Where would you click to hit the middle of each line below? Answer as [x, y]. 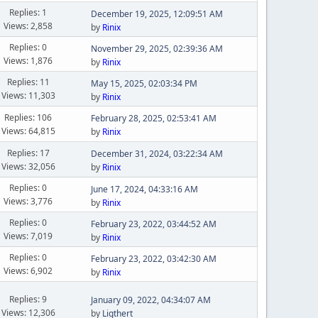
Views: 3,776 [28, 202]
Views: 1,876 [28, 61]
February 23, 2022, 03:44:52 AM [153, 224]
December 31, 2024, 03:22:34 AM [157, 154]
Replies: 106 [28, 117]
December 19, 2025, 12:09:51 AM [157, 13]
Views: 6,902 [28, 271]
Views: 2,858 [28, 26]
